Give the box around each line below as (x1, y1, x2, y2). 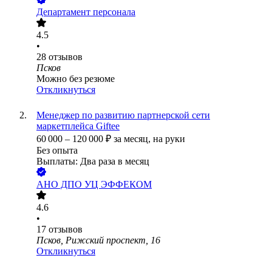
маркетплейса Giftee (36, 121, 120, 132)
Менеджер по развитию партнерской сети (36, 110, 210, 121)
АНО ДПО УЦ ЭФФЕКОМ (36, 179, 152, 190)
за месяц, (114, 134, 153, 144)
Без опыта (36, 145, 78, 156)
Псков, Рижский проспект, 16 (36, 235, 160, 246)
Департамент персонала (36, 7, 135, 18)
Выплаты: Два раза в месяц (36, 156, 149, 167)
